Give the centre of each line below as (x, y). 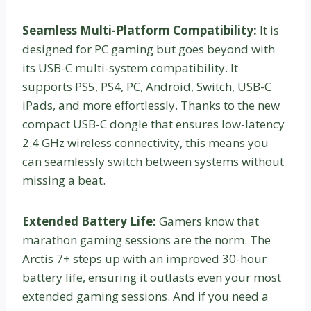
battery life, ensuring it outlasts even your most (152, 277)
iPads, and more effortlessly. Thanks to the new (151, 105)
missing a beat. (64, 180)
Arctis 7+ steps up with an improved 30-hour (144, 258)
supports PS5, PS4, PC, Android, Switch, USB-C (147, 86)
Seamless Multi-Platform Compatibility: (141, 30)
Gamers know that (209, 221)
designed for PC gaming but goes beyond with (149, 49)
